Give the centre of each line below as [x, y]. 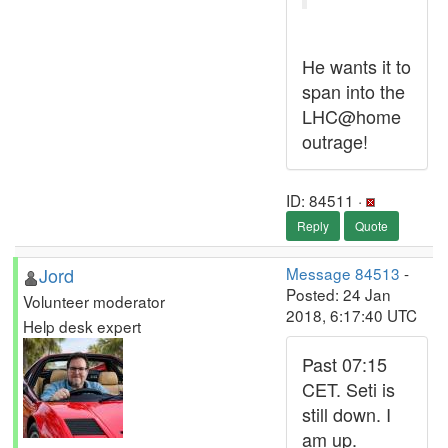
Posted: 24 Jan [338, 294]
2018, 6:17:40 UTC [351, 315]
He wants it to [356, 66]
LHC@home [351, 116]
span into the [353, 91]
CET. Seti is [348, 389]
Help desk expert [82, 326]
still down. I [346, 414]
